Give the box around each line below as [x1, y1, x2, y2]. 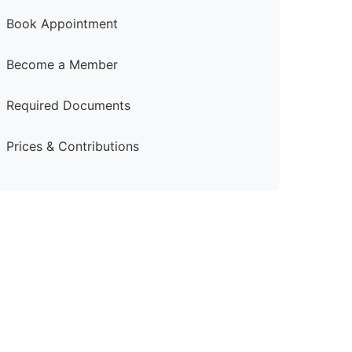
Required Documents [5, 97, 130, 113]
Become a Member [5, 57, 118, 72]
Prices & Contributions [5, 138, 139, 154]
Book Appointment [5, 16, 118, 31]
